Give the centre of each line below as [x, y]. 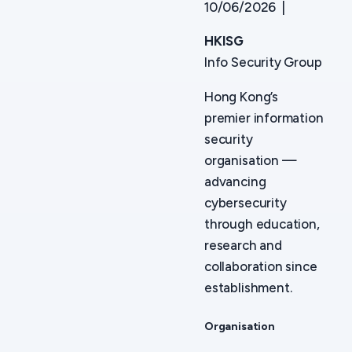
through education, [262, 224]
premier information [264, 118]
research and [243, 246]
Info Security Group [263, 62]
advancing [235, 182]
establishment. [248, 288]
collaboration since [261, 267]
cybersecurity [246, 203]
